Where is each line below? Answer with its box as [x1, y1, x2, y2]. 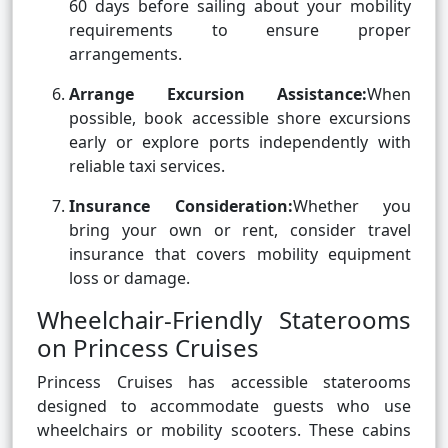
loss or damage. [69, 267, 190, 290]
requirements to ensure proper [69, 19, 411, 42]
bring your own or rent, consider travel [69, 219, 411, 242]
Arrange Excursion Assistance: [69, 83, 367, 106]
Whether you [292, 195, 411, 218]
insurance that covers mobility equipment [69, 243, 411, 266]
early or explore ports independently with [69, 131, 411, 154]
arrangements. [69, 43, 182, 66]
